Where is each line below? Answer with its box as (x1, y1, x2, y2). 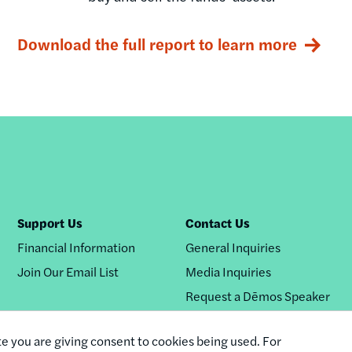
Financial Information (16, 237, 135, 256)
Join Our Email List (16, 262, 119, 280)
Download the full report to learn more (17, 31, 298, 55)
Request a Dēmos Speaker (185, 286, 331, 305)
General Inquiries (185, 237, 281, 256)
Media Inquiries (185, 262, 272, 280)
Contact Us (185, 213, 251, 232)
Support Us (16, 213, 82, 232)
